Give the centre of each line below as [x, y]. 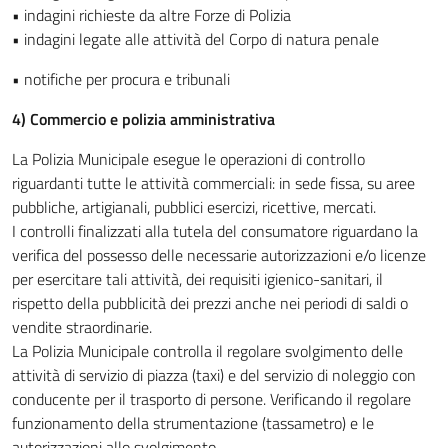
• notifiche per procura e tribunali [121, 79]
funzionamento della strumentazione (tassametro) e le [193, 423]
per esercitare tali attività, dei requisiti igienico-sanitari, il [197, 279]
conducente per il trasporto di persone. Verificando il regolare [211, 399]
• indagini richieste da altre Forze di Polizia [151, 15]
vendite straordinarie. [82, 327]
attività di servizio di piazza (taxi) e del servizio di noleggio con [214, 375]
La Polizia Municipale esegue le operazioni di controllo [188, 159]
